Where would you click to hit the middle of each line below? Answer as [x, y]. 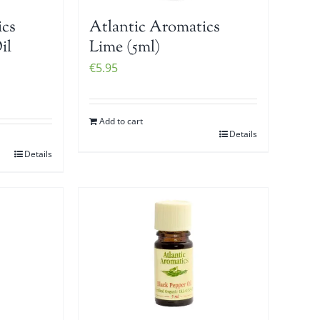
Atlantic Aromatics [155, 27]
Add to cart [121, 121]
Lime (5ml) [125, 47]
